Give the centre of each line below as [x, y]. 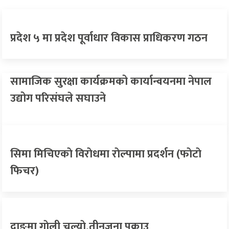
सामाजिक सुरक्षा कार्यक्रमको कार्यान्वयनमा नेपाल [111, 82]
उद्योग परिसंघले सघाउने [58, 99]
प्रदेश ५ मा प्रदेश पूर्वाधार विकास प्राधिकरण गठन [109, 38]
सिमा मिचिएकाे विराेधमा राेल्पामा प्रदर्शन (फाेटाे [106, 154]
